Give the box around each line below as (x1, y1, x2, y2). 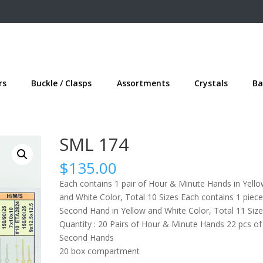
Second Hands (59, 232, 114, 244)
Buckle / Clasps (31, 77, 92, 89)
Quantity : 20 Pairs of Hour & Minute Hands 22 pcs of (59, 218, 262, 230)
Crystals (194, 77, 228, 89)
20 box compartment (59, 245, 140, 257)
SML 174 (59, 132, 129, 157)
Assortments (116, 77, 170, 89)
